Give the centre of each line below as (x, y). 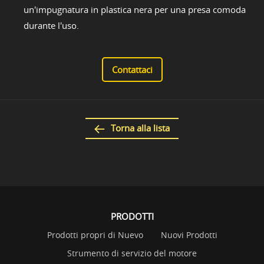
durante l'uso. (51, 26)
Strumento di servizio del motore (132, 253)
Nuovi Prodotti (189, 235)
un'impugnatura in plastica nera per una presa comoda (135, 10)
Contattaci (132, 70)
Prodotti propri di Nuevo (95, 235)
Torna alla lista (140, 128)
